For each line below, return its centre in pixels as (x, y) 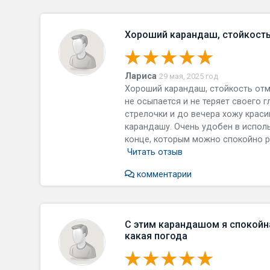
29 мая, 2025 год (189, 76)
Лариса (141, 76)
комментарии (163, 174)
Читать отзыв (155, 152)
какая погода (156, 236)
